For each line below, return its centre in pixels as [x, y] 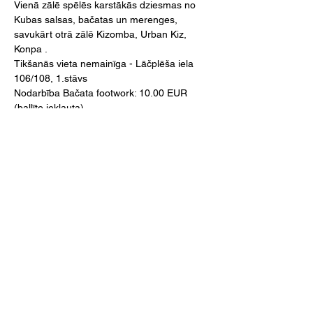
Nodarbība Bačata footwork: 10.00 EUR [102, 93]
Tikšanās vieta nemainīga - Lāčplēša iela [105, 64]
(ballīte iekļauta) [50, 108]
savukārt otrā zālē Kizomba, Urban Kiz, [102, 34]
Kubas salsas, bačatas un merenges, [97, 20]
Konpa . [31, 49]
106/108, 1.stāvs [51, 78]
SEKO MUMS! [112, 264]
